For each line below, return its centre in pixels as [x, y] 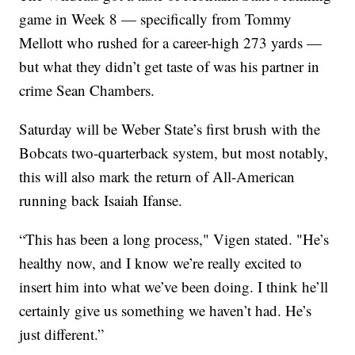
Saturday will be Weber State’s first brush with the [170, 128]
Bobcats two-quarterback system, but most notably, [174, 152]
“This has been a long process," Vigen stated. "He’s [174, 239]
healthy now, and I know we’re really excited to [161, 262]
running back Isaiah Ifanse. [101, 200]
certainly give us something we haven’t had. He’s [166, 310]
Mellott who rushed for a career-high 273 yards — [171, 42]
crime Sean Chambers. [87, 90]
